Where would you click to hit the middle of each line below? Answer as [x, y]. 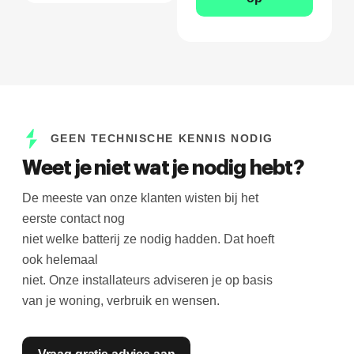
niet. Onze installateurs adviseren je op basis [147, 281]
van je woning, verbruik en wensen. [121, 301]
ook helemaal [60, 260]
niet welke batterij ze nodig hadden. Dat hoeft [148, 239]
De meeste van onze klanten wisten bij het [140, 198]
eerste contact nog [73, 219]
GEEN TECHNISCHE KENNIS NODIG [162, 139]
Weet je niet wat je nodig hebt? [162, 169]
